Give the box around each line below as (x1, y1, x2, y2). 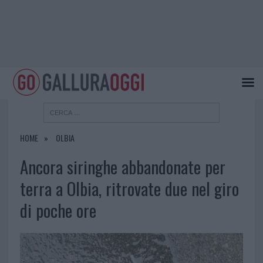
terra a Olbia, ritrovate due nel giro (19, 176, 239, 201)
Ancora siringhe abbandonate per (19, 154, 225, 180)
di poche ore (19, 198, 96, 223)
